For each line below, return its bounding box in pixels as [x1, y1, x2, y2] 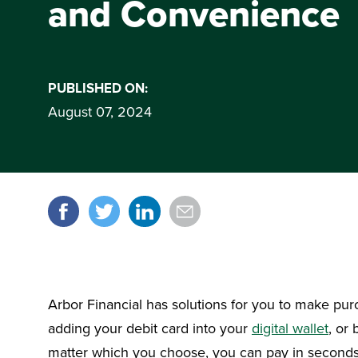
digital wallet [252, 317, 328, 338]
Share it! [48, 166, 108, 189]
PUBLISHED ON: [48, 78, 148, 97]
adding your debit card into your [48, 317, 252, 338]
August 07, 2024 [48, 101, 152, 121]
